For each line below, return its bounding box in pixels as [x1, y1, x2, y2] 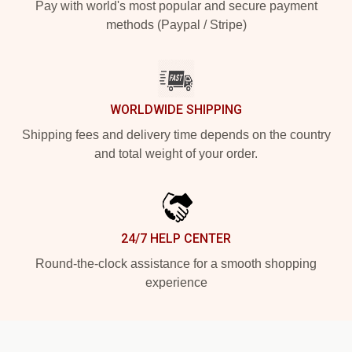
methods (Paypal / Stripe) [105, 18, 247, 32]
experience [145, 276, 207, 290]
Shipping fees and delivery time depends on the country [21, 128, 331, 142]
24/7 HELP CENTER [121, 231, 231, 247]
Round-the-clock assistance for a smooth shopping [35, 257, 317, 271]
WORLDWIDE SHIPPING [110, 102, 242, 118]
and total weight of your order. [94, 147, 258, 161]
